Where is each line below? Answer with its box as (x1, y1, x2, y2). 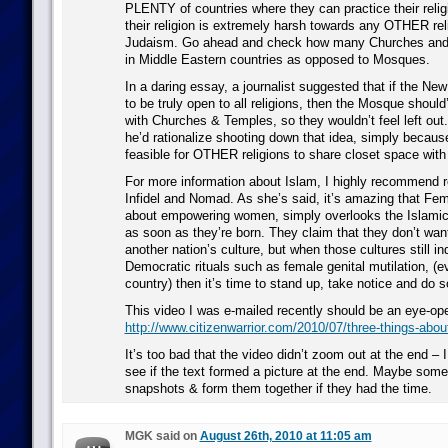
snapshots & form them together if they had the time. (124, 381, 432, 396)
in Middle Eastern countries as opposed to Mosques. (124, 52, 430, 67)
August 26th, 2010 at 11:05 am (199, 429, 372, 443)
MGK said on (124, 429, 200, 443)
